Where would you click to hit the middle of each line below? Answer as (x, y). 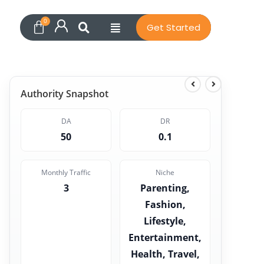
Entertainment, (165, 237)
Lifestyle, (165, 221)
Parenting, (165, 188)
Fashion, (165, 204)
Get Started (174, 27)
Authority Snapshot (65, 94)
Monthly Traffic (66, 172)
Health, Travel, (165, 254)
